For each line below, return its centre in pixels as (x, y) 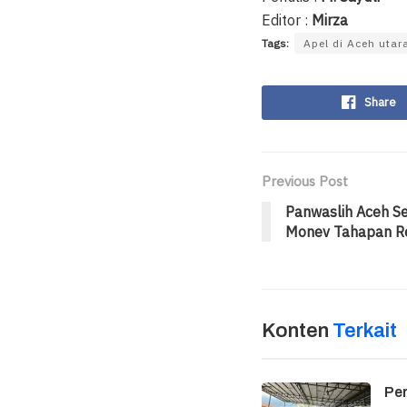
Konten (297, 331)
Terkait (365, 331)
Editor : (287, 20)
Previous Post (305, 181)
